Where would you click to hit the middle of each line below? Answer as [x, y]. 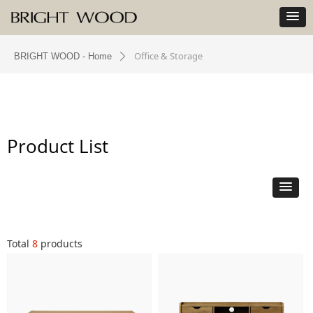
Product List [58, 146]
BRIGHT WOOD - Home [63, 56]
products [60, 243]
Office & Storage [168, 56]
